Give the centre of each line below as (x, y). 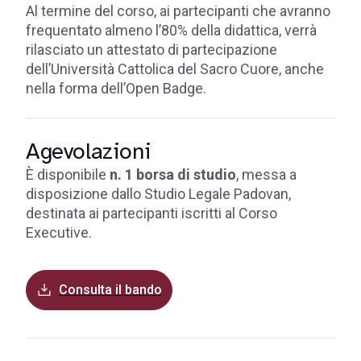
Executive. (59, 232)
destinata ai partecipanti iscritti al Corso (151, 213)
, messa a (266, 174)
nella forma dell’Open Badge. (116, 88)
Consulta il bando (110, 290)
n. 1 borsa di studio (171, 174)
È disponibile (66, 174)
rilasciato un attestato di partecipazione (151, 50)
